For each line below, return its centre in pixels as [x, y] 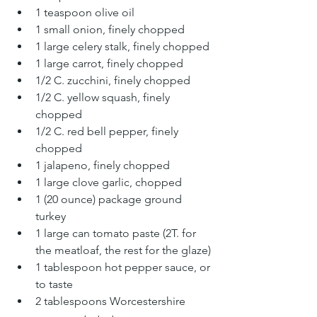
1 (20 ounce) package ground [110, 199]
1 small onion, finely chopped [111, 29]
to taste [56, 284]
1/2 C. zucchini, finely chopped [113, 80]
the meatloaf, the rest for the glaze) [123, 250]
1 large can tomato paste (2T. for [117, 233]
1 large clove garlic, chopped [110, 182]
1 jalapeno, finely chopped [103, 165]
